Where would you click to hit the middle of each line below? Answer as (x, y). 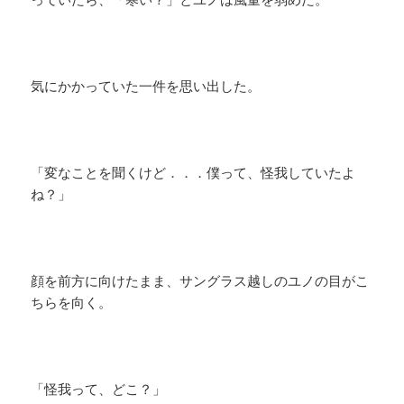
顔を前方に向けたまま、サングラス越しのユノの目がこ (200, 281)
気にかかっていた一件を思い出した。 (146, 86)
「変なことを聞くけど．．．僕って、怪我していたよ (193, 173)
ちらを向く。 (72, 303)
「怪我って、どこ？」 (99, 389)
